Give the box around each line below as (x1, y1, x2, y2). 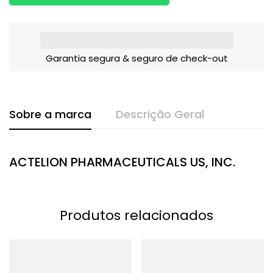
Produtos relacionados (60, 205, 213, 225)
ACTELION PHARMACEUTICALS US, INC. (9, 153, 235, 171)
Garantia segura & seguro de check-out (45, 51, 228, 65)
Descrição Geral (116, 106, 204, 122)
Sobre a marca (9, 106, 91, 122)
